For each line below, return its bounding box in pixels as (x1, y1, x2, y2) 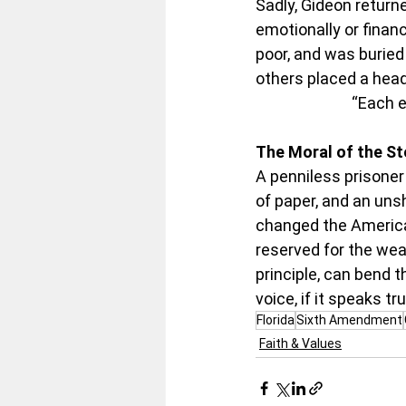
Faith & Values (259, 336, 342, 352)
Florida (256, 313, 295, 328)
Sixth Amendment (296, 313, 402, 328)
